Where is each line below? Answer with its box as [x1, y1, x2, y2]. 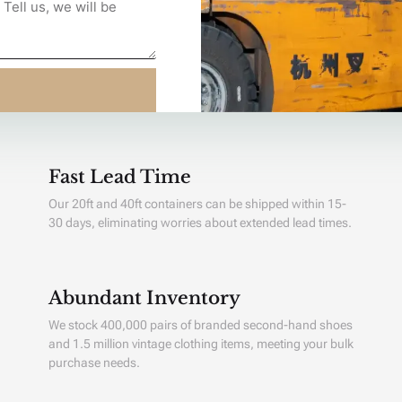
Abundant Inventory [48, 287, 240, 309]
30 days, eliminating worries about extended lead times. [48, 215, 352, 230]
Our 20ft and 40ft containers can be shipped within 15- [48, 197, 346, 211]
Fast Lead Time [48, 166, 191, 188]
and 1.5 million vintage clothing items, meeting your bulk [48, 336, 354, 351]
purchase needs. [48, 355, 140, 370]
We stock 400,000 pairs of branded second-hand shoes [48, 318, 353, 332]
